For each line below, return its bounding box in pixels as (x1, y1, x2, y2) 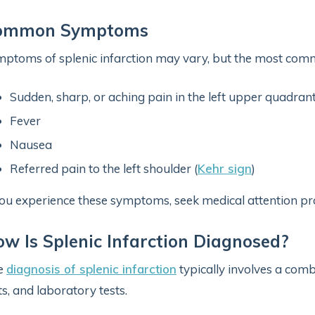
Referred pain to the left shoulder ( (10, 161, 198, 176)
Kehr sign (198, 161, 252, 176)
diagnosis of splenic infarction (6, 262, 176, 276)
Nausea (10, 137, 52, 152)
